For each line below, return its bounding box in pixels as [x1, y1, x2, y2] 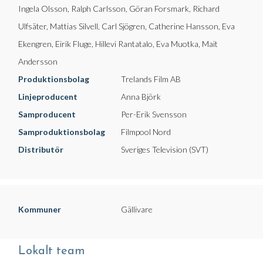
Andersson [18, 56, 58, 66]
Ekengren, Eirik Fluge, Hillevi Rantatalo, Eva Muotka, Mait [18, 39, 218, 49]
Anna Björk [121, 92, 161, 102]
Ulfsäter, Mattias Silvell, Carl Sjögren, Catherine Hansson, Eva [18, 21, 235, 31]
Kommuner [18, 204, 61, 214]
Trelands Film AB [121, 74, 181, 84]
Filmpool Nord [121, 127, 171, 137]
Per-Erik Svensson [121, 109, 187, 119]
